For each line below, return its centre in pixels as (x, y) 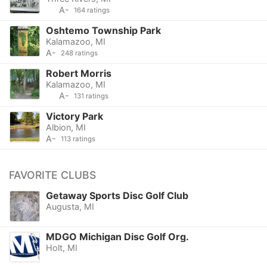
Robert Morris (78, 74)
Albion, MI (66, 128)
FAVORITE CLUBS (52, 175)
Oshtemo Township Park (103, 31)
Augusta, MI (70, 207)
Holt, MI (61, 247)
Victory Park (74, 117)
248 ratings (79, 53)
